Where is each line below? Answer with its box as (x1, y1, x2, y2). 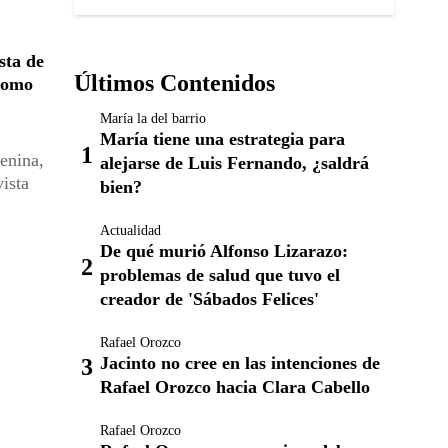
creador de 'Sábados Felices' (100, 289, 319, 309)
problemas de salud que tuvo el (100, 265, 340, 285)
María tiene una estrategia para (100, 129, 345, 149)
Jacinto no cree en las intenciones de (100, 353, 380, 373)
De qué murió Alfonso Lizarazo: (100, 241, 348, 261)
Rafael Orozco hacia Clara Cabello (100, 377, 370, 397)
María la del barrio (100, 111, 206, 126)
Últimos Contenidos (74, 70, 275, 96)
